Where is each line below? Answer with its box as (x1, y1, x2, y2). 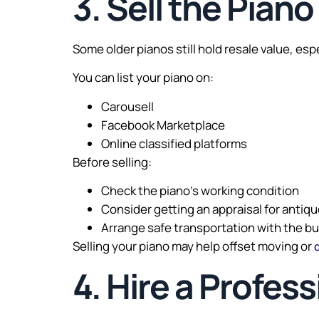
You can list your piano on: (73, 69, 214, 86)
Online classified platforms (101, 135, 247, 152)
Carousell (101, 98, 154, 115)
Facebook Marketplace (101, 116, 225, 133)
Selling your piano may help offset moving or (73, 237, 314, 254)
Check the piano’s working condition (101, 182, 299, 199)
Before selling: (73, 153, 152, 170)
